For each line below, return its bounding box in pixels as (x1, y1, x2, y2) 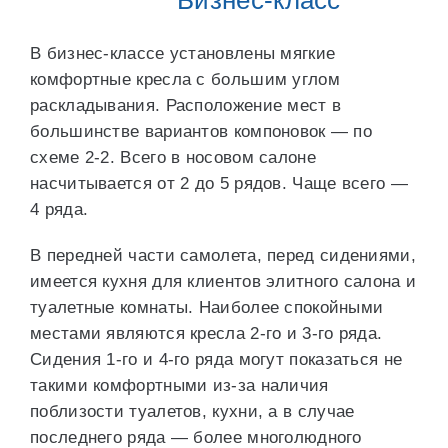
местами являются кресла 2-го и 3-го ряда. (30, 324, 383, 343)
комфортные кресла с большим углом (30, 70, 340, 89)
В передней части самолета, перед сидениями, (30, 246, 416, 265)
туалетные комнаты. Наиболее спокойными (30, 298, 384, 317)
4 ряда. (30, 200, 89, 219)
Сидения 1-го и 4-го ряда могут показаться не (30, 350, 403, 369)
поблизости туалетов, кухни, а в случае (30, 402, 355, 421)
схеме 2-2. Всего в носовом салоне (30, 148, 316, 167)
